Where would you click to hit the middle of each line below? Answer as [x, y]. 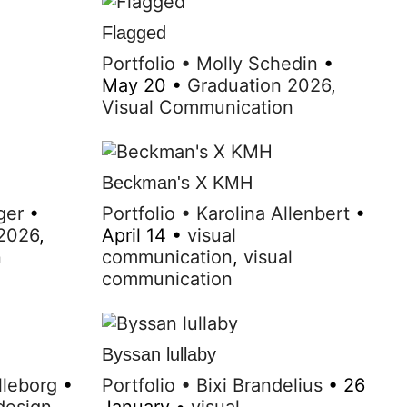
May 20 [134, 85]
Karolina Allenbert [273, 213]
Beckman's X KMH [177, 182]
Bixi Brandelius [259, 385]
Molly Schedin [257, 63]
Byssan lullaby [159, 354]
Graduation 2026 [259, 85]
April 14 [134, 235]
